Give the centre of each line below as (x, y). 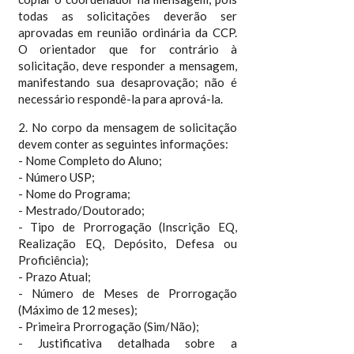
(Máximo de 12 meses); (77, 310)
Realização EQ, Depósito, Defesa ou (128, 243)
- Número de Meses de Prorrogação (128, 293)
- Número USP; (56, 177)
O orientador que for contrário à (128, 49)
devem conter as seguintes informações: (123, 144)
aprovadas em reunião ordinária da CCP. (128, 32)
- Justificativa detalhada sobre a (128, 343)
